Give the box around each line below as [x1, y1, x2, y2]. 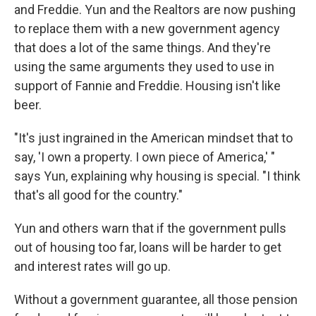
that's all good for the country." [14, 188, 183, 203]
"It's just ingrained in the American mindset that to [14, 130, 293, 146]
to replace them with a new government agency [14, 21, 280, 37]
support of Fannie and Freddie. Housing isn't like [14, 78, 281, 94]
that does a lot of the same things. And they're [14, 40, 271, 56]
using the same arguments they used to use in [14, 59, 274, 75]
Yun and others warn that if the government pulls [14, 221, 286, 236]
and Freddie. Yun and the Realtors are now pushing [14, 2, 296, 18]
